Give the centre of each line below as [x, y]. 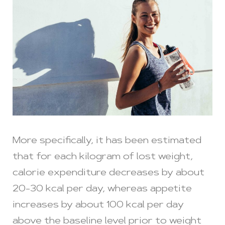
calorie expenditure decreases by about [108, 173]
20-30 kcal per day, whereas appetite [102, 189]
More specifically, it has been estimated [107, 141]
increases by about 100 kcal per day [98, 205]
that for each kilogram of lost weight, [103, 157]
